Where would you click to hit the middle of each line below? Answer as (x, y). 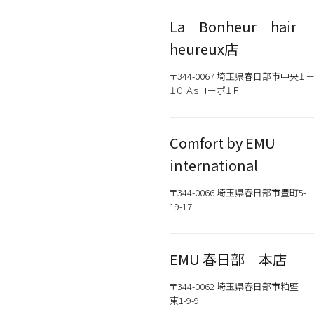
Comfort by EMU (223, 143)
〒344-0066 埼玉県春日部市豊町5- (238, 192)
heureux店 (204, 49)
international (214, 165)
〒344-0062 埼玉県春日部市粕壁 (234, 286)
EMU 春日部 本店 (228, 259)
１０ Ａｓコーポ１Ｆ (204, 90)
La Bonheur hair (240, 26)
